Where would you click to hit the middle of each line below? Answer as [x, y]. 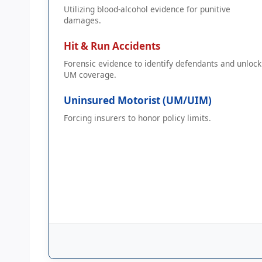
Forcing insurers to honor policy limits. [137, 118]
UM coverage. [90, 74]
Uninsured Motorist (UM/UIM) [138, 100]
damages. [82, 20]
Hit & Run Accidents [112, 46]
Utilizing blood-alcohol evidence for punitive [147, 9]
